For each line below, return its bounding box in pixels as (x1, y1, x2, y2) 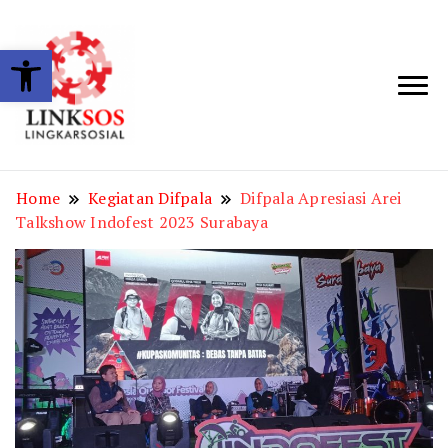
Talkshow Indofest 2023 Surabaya (15, 211, 268, 233)
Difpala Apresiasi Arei (240, 187, 402, 209)
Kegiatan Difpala (88, 187, 213, 209)
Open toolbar (9, 38, 196, 80)
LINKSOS (145, 91, 252, 125)
